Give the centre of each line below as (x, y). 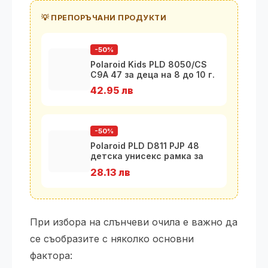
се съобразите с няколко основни (112, 239)
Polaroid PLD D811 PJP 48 (145, 146)
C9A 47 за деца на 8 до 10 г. (153, 74)
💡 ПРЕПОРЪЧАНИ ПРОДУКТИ (104, 18)
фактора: (51, 256)
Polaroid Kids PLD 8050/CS (149, 64)
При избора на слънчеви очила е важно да (134, 222)
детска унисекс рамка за (147, 156)
